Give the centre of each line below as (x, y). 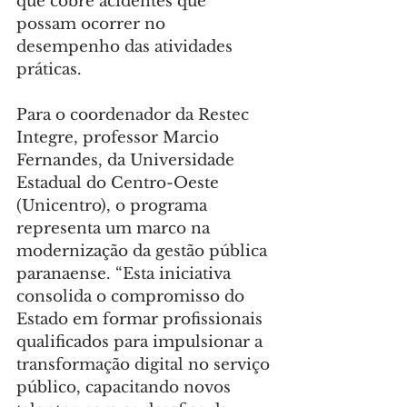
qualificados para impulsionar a (142, 342)
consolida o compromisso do (133, 297)
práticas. (49, 70)
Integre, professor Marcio (120, 138)
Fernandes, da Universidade (128, 161)
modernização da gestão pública (144, 252)
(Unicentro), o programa (114, 206)
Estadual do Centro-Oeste (120, 184)
